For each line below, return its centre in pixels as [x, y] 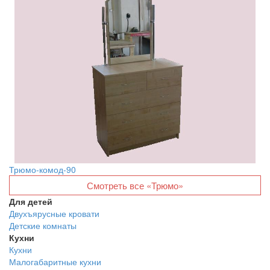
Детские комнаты [43, 225]
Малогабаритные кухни [55, 262]
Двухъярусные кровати [54, 213]
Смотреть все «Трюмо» [135, 185]
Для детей [31, 201]
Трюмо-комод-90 [42, 169]
